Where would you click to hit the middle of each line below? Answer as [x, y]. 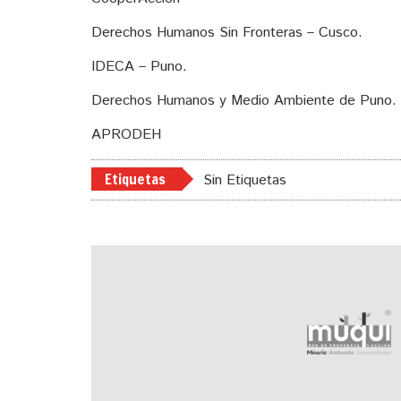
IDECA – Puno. [139, 66]
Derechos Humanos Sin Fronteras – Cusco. [227, 32]
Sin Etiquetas [245, 180]
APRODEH [126, 134]
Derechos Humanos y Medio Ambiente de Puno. [244, 100]
